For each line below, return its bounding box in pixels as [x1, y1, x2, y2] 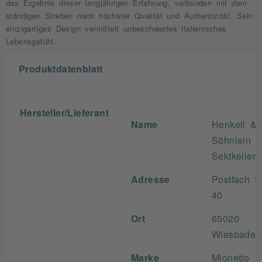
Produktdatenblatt [19, 64, 103, 73]
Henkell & [212, 119, 257, 129]
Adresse [131, 174, 170, 184]
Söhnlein [212, 135, 251, 144]
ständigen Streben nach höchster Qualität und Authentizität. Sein [6, 12, 253, 19]
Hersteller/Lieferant [20, 108, 109, 117]
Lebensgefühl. [6, 37, 57, 45]
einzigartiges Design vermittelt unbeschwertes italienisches [6, 25, 227, 32]
